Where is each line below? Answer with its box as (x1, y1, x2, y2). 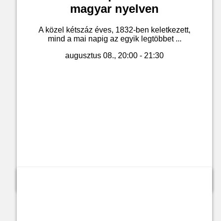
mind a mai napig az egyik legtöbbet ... (47, 35, 182, 43)
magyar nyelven (70, 2, 159, 16)
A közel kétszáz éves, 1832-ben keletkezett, (38, 26, 190, 35)
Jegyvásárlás (95, 172, 134, 180)
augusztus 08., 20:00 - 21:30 (65, 51, 164, 60)
